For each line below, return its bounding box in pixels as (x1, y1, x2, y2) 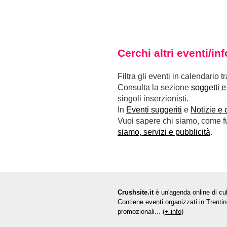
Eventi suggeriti (126, 105, 182, 114)
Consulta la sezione (118, 83, 191, 92)
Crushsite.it (118, 188, 154, 196)
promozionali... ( (118, 207, 165, 215)
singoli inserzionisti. (118, 94, 188, 103)
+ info (165, 207, 181, 215)
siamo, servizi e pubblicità (118, 127, 210, 136)
